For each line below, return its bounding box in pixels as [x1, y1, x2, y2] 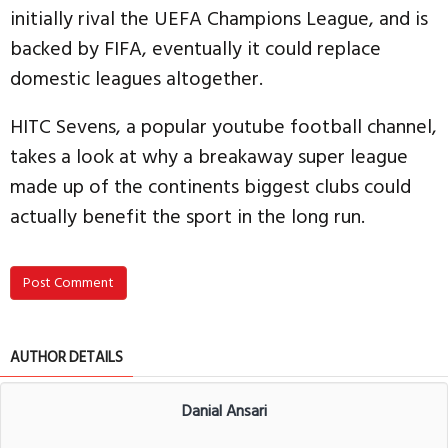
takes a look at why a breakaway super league [10, 140, 408, 173]
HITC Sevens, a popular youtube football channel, [10, 110, 437, 143]
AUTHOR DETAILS [10, 344, 123, 370]
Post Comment [23, 270, 114, 294]
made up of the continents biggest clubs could [10, 170, 411, 203]
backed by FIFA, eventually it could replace [10, 32, 381, 65]
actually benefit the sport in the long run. [10, 200, 370, 233]
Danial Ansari [181, 397, 267, 424]
